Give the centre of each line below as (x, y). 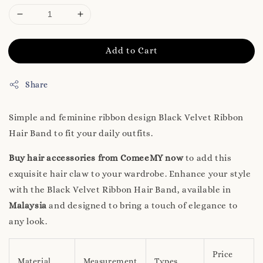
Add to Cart (131, 50)
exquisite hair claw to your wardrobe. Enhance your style (130, 173)
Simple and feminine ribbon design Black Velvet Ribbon (126, 117)
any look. (28, 221)
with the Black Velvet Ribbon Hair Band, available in (120, 189)
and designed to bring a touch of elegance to (142, 205)
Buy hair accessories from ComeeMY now (96, 158)
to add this (208, 158)
